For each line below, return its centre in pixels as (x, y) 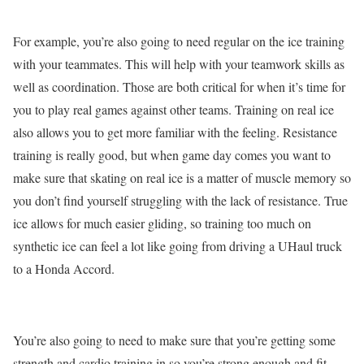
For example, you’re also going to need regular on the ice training (179, 41)
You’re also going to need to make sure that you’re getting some (174, 340)
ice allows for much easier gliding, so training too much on (162, 223)
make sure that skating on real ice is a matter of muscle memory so (182, 178)
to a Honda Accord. (66, 269)
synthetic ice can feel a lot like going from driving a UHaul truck (178, 246)
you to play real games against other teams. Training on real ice (173, 110)
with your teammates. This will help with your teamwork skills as (179, 64)
